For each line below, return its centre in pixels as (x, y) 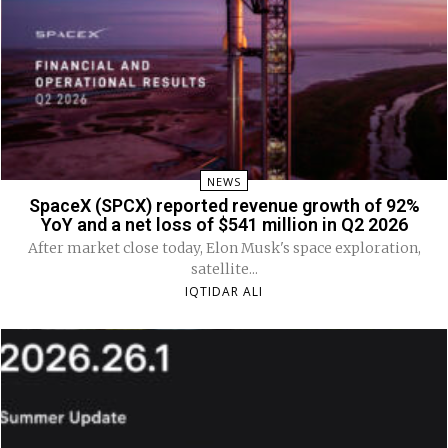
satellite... (224, 268)
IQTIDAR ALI (224, 291)
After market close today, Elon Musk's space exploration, (224, 247)
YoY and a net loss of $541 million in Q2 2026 (224, 224)
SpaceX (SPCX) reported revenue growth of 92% (224, 205)
